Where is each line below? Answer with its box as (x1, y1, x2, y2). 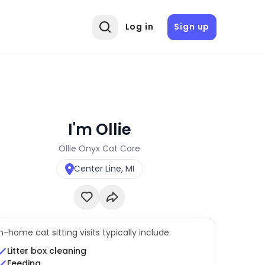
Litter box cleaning (7, 245, 86, 257)
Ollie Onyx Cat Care (59, 142, 141, 154)
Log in (125, 21, 154, 33)
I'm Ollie (67, 118, 131, 140)
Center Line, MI (73, 163, 134, 175)
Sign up (174, 21, 210, 33)
